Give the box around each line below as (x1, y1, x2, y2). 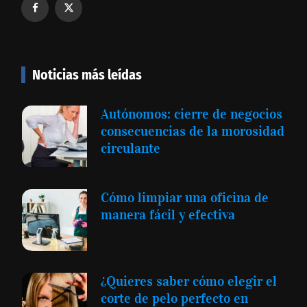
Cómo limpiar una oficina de (101, 188, 269, 206)
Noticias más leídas (32, 66, 142, 83)
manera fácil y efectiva (101, 206, 235, 223)
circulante (101, 139, 160, 156)
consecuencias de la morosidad (101, 122, 284, 139)
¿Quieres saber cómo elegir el (101, 272, 277, 289)
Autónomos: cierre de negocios (101, 105, 282, 122)
